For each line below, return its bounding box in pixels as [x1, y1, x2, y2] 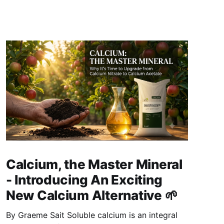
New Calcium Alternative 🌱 [5, 187, 178, 203]
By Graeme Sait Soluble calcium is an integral [5, 210, 67, 220]
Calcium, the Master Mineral [5, 156, 182, 172]
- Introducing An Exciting [5, 172, 162, 188]
